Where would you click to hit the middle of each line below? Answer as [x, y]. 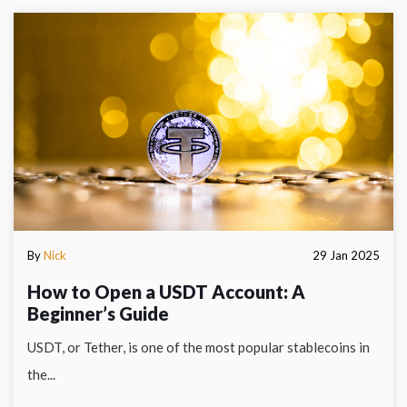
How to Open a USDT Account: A [166, 292]
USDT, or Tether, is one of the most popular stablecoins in [199, 347]
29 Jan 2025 [346, 255]
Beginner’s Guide [98, 313]
